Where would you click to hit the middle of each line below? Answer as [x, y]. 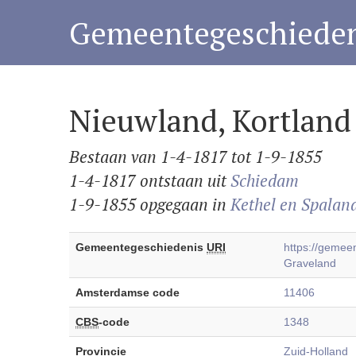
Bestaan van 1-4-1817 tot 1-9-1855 [195, 157]
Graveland [310, 263]
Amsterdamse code [128, 292]
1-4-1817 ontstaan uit [150, 180]
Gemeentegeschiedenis [141, 247]
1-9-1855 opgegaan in [150, 204]
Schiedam [265, 180]
